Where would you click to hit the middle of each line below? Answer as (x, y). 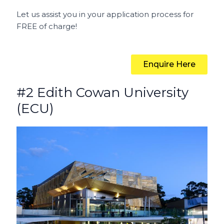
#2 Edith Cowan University (103, 92)
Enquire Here (169, 64)
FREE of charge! (47, 26)
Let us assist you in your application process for (105, 14)
